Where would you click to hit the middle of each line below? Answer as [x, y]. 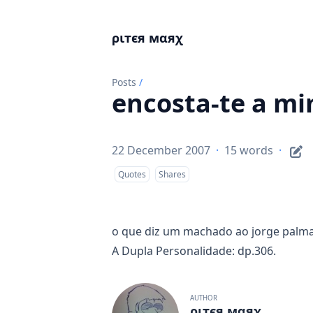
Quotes [132, 174]
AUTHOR [204, 298]
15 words [249, 150]
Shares [172, 174]
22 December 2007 [161, 150]
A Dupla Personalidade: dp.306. [194, 251]
